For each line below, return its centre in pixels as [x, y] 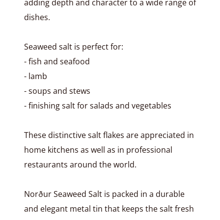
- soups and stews [57, 91]
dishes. [37, 17]
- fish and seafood [57, 61]
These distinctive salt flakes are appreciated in [109, 135]
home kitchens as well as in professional [98, 150]
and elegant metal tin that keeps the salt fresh [109, 209]
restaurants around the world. [80, 165]
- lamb [35, 76]
